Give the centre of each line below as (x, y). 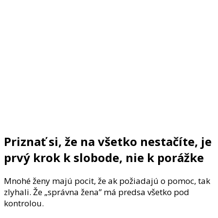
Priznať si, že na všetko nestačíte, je (108, 141)
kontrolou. (24, 203)
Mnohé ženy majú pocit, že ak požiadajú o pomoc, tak (107, 181)
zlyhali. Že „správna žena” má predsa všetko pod (97, 192)
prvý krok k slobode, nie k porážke (104, 157)
